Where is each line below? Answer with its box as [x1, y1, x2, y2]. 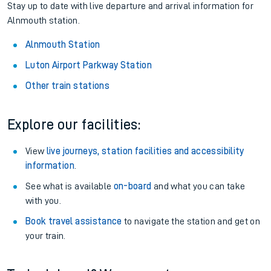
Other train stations [25, 81, 109, 91]
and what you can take [151, 181, 246, 191]
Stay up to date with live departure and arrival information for [7, 1, 254, 11]
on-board [113, 181, 152, 191]
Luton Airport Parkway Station [25, 60, 152, 70]
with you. [25, 196, 62, 206]
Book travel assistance [25, 217, 122, 226]
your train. [25, 231, 66, 241]
